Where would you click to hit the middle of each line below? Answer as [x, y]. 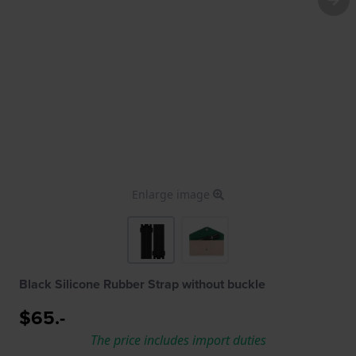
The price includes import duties [178, 340]
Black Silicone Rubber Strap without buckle [142, 284]
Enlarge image [172, 194]
